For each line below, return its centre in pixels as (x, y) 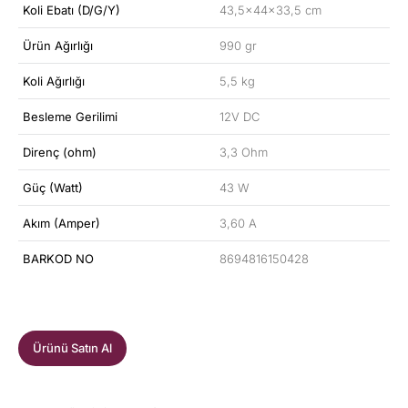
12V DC (240, 116)
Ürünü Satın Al (72, 347)
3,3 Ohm (244, 152)
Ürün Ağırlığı (58, 45)
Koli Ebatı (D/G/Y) (71, 10)
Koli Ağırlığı (54, 81)
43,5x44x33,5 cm (270, 10)
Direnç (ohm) (60, 152)
